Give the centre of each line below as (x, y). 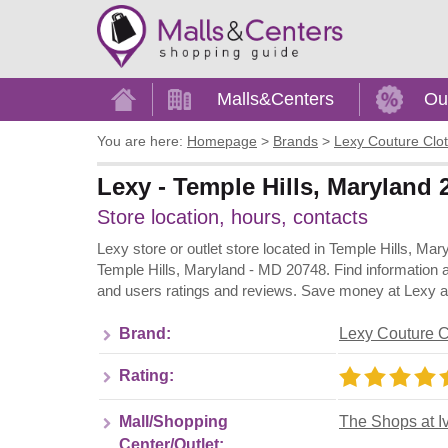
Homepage (222, 141)
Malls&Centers (275, 99)
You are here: (140, 141)
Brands (295, 141)
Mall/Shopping (173, 421)
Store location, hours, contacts (232, 216)
